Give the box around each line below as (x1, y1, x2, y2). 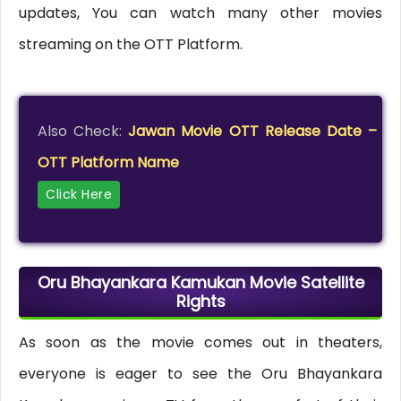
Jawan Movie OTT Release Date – (128, 120, 377, 141)
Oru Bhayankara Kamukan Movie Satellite (37, 271, 364, 294)
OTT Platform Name (38, 151, 180, 173)
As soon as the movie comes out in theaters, (18, 332, 383, 354)
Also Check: (38, 120, 129, 141)
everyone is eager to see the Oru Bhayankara (18, 363, 383, 385)
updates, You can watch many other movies (18, 3, 383, 24)
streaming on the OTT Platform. (18, 34, 243, 55)
